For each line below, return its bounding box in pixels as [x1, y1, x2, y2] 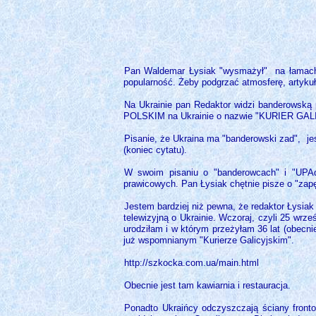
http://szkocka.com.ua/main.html [124, 257, 259, 269]
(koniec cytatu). [123, 145, 187, 156]
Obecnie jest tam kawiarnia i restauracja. [124, 280, 291, 291]
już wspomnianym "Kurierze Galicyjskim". [123, 235, 294, 246]
